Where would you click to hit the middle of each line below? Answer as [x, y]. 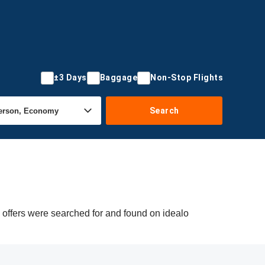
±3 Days [70, 77]
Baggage [118, 77]
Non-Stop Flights [187, 77]
